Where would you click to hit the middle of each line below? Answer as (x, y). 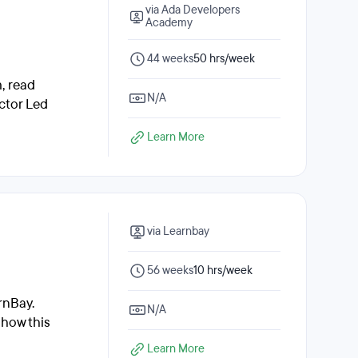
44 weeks (170, 59)
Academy (169, 23)
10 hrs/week (223, 270)
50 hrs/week (224, 59)
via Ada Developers (193, 10)
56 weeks (170, 270)
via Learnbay (178, 231)
